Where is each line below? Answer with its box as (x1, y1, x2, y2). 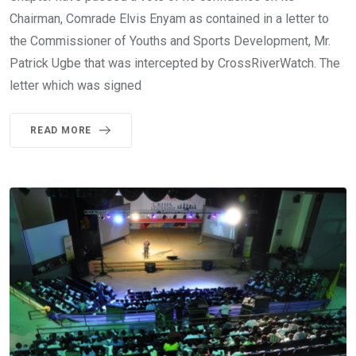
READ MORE (30, 125, 92, 137)
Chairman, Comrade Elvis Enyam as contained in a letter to (10, 11, 329, 27)
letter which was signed (10, 78, 141, 94)
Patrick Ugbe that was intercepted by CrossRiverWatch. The (10, 56, 340, 72)
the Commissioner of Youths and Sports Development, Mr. (10, 33, 331, 49)
